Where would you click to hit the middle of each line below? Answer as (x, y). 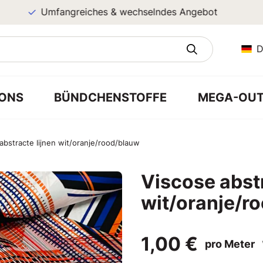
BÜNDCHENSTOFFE (111, 97)
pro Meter (230, 244)
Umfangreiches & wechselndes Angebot (114, 12)
